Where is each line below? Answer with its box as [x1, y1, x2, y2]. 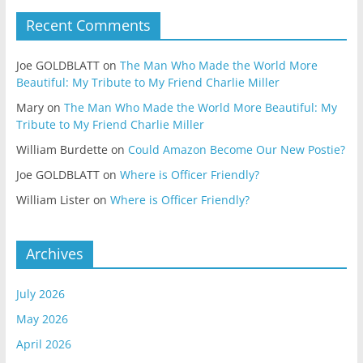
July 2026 [15, 285, 65, 301]
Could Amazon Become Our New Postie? [127, 141, 345, 157]
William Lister [15, 191, 90, 207]
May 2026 [15, 310, 68, 327]
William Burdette [15, 141, 108, 157]
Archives [25, 243, 83, 263]
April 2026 [15, 335, 71, 352]
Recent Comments [25, 15, 151, 35]
